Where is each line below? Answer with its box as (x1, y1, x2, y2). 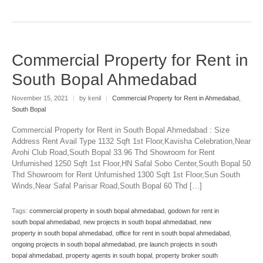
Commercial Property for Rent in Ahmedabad (112, 94, 239, 102)
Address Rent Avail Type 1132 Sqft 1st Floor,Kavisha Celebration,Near (12, 137, 251, 146)
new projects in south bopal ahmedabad (83, 218, 196, 226)
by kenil (77, 94, 103, 102)
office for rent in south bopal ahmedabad (116, 230, 230, 237)
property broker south (156, 252, 218, 259)
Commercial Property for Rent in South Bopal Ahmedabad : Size (12, 126, 230, 135)
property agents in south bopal (66, 252, 152, 259)
